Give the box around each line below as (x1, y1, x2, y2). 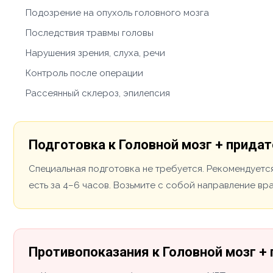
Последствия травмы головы (26, 27, 154, 38)
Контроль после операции (26, 67, 143, 79)
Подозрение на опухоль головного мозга (26, 7, 209, 18)
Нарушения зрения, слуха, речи (26, 47, 165, 58)
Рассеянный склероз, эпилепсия (26, 87, 170, 99)
